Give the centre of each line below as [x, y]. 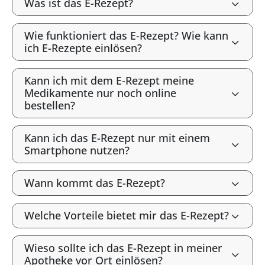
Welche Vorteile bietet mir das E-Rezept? [127, 215]
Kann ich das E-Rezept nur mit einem [117, 138]
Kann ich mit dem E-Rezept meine [109, 80]
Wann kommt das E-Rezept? [95, 183]
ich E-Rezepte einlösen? [83, 48]
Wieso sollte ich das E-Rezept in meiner [123, 248]
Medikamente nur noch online [100, 93]
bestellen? [50, 105]
